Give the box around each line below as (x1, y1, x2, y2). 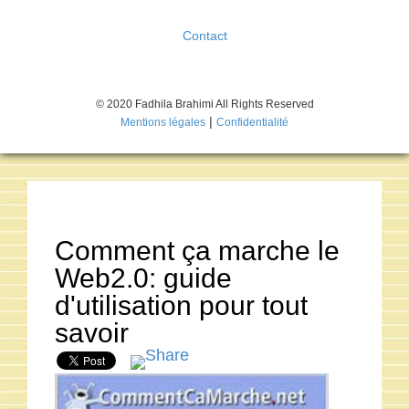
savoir (55, 318, 129, 348)
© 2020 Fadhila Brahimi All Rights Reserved (95, 98, 314, 110)
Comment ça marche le (55, 236, 340, 266)
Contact (182, 28, 227, 43)
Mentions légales (121, 116, 205, 129)
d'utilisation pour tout (55, 290, 308, 320)
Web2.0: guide (55, 263, 232, 293)
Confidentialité (216, 116, 288, 129)
